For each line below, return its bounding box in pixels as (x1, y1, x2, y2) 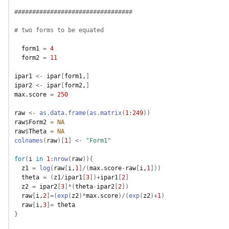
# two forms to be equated (14, 26, 104, 34)
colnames (14, 136, 43, 144)
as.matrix (89, 109, 122, 117)
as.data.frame (39, 109, 86, 117)
